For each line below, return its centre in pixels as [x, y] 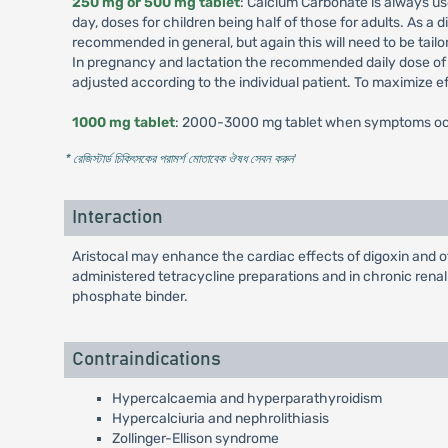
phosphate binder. [129, 296]
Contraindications [146, 359]
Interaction [117, 217]
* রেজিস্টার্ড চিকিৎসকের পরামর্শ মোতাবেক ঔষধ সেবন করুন [178, 158]
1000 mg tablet [123, 122]
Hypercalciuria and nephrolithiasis [220, 418]
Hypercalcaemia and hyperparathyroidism [246, 398]
